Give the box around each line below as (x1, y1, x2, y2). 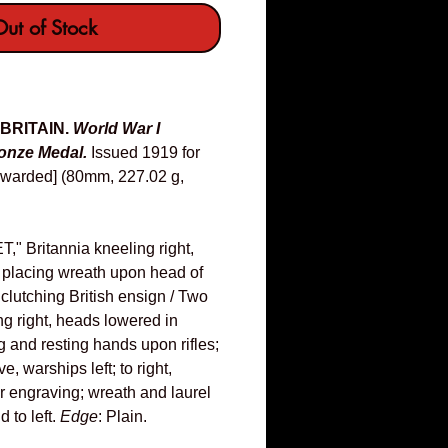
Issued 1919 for (87, 144, 200, 162)
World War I (73, 120, 160, 138)
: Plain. (98, 408, 147, 426)
